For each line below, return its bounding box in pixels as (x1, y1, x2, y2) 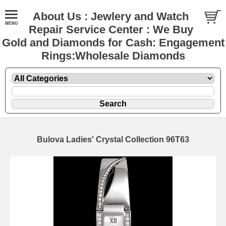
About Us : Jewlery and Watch (33, 10, 189, 23)
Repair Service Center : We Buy (28, 23, 193, 36)
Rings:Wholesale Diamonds (41, 49, 185, 62)
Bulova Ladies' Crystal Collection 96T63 (37, 135, 189, 144)
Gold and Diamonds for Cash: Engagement (2, 36, 224, 49)
